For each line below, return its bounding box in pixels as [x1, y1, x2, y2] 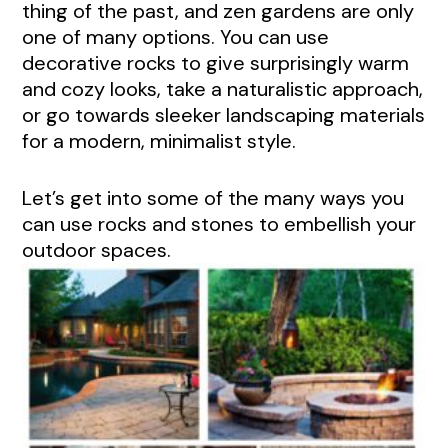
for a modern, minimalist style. [22, 128, 296, 154]
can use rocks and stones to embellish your [22, 210, 416, 237]
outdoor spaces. [22, 236, 171, 263]
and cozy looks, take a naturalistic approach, [22, 76, 423, 102]
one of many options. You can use [22, 24, 329, 50]
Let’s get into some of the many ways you [22, 184, 404, 211]
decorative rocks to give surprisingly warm [22, 50, 409, 76]
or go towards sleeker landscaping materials [22, 102, 425, 128]
